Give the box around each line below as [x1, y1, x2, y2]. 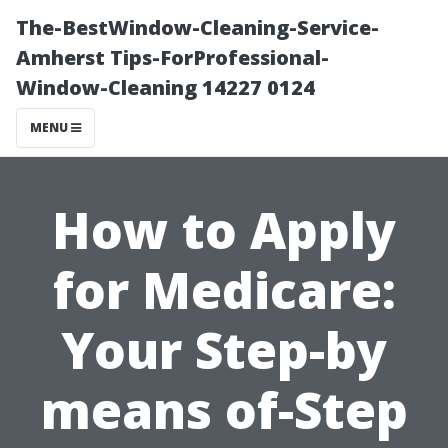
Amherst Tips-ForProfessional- [16, 44, 329, 71]
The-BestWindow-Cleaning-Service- [16, 14, 379, 41]
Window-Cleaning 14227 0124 [16, 74, 315, 101]
